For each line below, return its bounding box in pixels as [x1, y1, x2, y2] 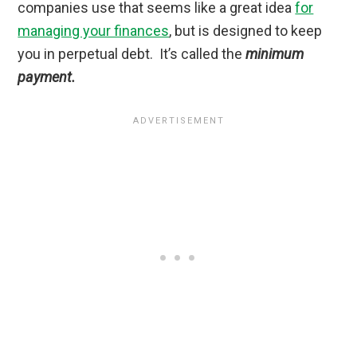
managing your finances [18, 22, 170, 40]
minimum [245, 45, 304, 63]
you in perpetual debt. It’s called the [18, 45, 246, 63]
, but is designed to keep [169, 22, 323, 40]
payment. [18, 69, 76, 86]
